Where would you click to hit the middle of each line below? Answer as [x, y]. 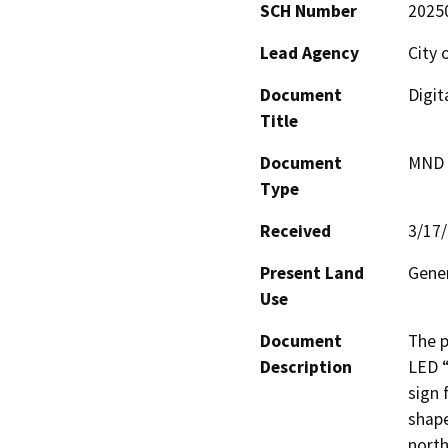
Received [295, 231]
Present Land [312, 273]
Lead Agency [309, 53]
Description [306, 367]
